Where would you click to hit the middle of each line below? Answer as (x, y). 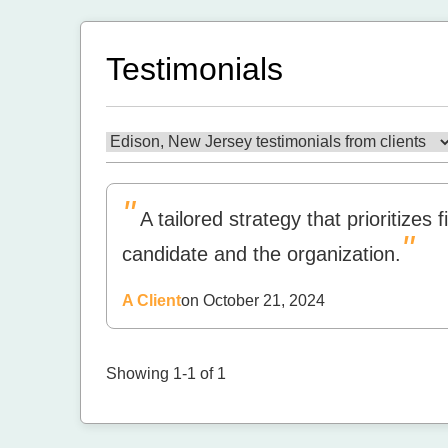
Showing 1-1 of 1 (166, 373)
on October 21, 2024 (253, 300)
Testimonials (194, 69)
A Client (151, 300)
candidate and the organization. (261, 254)
